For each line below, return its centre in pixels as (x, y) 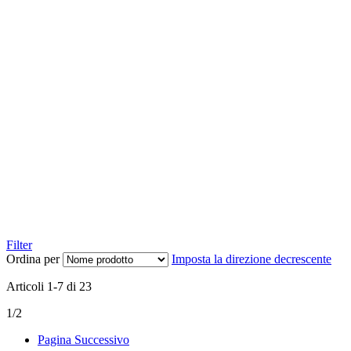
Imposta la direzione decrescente (251, 259)
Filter (19, 244)
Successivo (102, 339)
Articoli (27, 286)
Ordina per (33, 259)
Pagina (54, 339)
